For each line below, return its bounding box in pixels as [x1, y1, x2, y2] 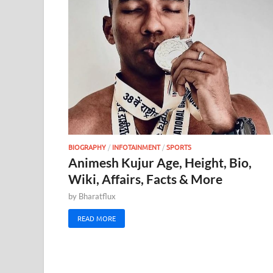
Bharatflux [79, 191, 116, 202]
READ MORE [77, 213, 116, 223]
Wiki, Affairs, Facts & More [68, 171, 222, 187]
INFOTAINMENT [112, 142, 160, 152]
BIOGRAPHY [68, 142, 106, 152]
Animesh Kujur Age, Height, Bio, [68, 155, 252, 171]
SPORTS [166, 142, 191, 152]
